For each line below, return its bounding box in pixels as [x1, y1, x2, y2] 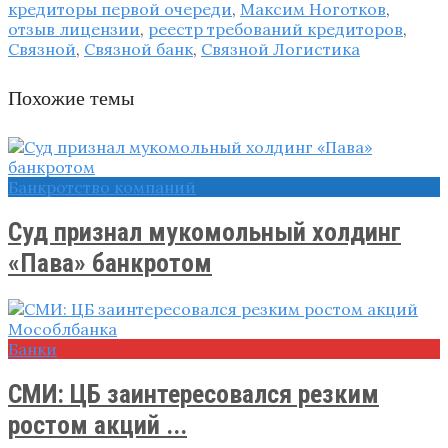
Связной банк [84, 38, 193, 59]
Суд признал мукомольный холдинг [8, 216, 401, 247]
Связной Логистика [201, 38, 360, 59]
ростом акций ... [8, 409, 187, 440]
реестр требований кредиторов [148, 18, 403, 39]
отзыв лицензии [8, 18, 140, 39]
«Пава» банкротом [8, 247, 212, 278]
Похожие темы [8, 85, 134, 111]
